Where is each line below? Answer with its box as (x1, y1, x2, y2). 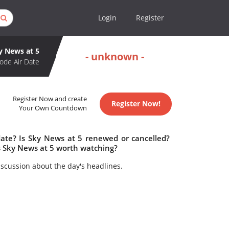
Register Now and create (13, 95, 87, 104)
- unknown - (85, 49, 144, 63)
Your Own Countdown (19, 104, 87, 113)
